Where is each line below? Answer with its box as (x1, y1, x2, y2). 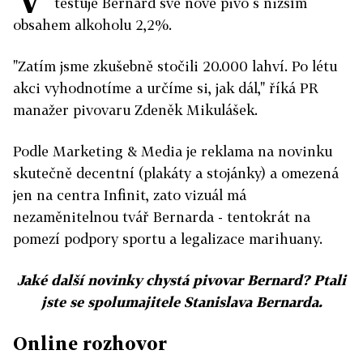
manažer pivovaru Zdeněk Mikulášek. (13, 101, 258, 118)
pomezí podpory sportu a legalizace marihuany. (13, 230, 322, 247)
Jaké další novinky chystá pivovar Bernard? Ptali (17, 271, 346, 288)
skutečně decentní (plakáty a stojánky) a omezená (13, 164, 339, 181)
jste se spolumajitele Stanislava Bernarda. (41, 293, 322, 310)
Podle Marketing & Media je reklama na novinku (13, 143, 332, 160)
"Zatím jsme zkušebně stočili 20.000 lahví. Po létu (13, 58, 337, 75)
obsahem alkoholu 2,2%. (13, 16, 172, 33)
